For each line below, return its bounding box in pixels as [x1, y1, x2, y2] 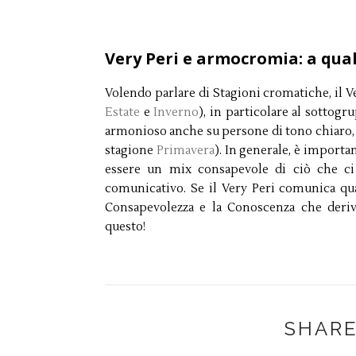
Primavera [156, 142, 215, 158]
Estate [105, 104, 140, 120]
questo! [105, 219, 145, 234]
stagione [105, 142, 157, 158]
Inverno [153, 104, 199, 120]
